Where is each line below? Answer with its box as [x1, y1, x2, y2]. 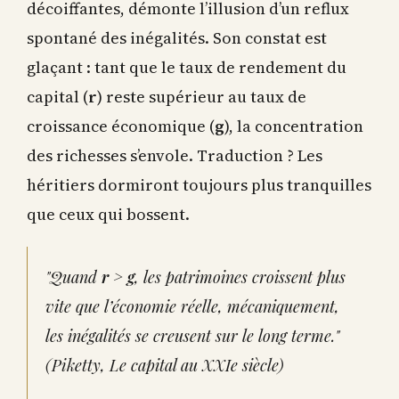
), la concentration [224, 111, 363, 134]
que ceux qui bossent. [27, 199, 190, 223]
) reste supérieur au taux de [97, 82, 306, 105]
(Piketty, [45, 351, 110, 373]
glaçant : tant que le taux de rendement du [27, 53, 346, 76]
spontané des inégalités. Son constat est [27, 23, 327, 46]
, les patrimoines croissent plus [134, 263, 346, 285]
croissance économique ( [27, 111, 215, 134]
